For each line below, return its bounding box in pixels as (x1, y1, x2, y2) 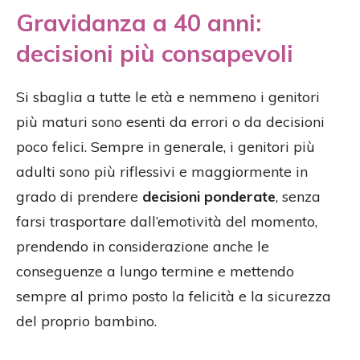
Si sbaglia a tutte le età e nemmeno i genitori (16, 88, 320, 107)
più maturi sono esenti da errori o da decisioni (16, 112, 325, 132)
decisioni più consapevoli (16, 39, 293, 68)
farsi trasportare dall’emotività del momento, (16, 212, 317, 231)
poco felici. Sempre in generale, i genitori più (16, 137, 315, 157)
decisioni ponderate (142, 187, 276, 207)
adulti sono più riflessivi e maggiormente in (16, 162, 308, 182)
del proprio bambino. (16, 312, 157, 331)
